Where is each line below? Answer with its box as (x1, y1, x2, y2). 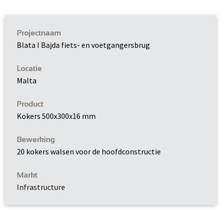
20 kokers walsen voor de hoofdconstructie (17, 147, 161, 157)
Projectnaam (17, 29, 61, 38)
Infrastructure (17, 182, 65, 192)
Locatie (17, 64, 42, 74)
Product (17, 100, 43, 109)
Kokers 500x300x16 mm (17, 111, 96, 121)
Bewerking (17, 135, 55, 145)
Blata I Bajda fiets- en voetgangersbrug (17, 40, 150, 50)
